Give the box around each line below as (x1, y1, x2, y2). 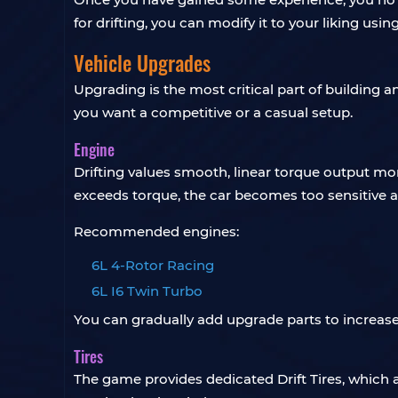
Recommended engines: (74, 223, 239, 240)
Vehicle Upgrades (74, 48, 211, 78)
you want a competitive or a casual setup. (74, 104, 353, 121)
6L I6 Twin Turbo (92, 283, 203, 299)
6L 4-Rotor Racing (92, 257, 214, 274)
